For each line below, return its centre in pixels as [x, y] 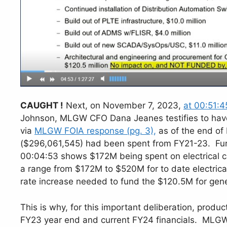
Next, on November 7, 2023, [123, 106]
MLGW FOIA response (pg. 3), [95, 131]
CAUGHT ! [42, 106]
